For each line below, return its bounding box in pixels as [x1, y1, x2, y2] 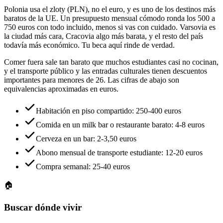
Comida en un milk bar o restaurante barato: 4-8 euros [36, 120, 205, 129]
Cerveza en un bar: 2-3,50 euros [36, 134, 136, 143]
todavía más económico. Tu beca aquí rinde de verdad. [4, 41, 175, 50]
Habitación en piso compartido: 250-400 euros [36, 107, 181, 115]
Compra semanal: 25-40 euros [36, 162, 130, 171]
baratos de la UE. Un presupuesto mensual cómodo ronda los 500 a [4, 14, 215, 23]
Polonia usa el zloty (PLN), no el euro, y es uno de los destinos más [4, 5, 216, 14]
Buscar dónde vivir [4, 202, 82, 213]
